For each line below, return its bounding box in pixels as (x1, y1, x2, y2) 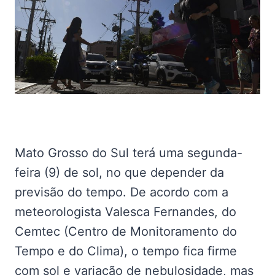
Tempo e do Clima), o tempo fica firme (15, 244, 237, 258)
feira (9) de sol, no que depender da (15, 165, 224, 180)
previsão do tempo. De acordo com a (15, 185, 228, 199)
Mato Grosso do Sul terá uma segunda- (15, 145, 242, 160)
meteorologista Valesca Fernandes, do (15, 204, 236, 219)
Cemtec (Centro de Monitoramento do (15, 224, 237, 239)
